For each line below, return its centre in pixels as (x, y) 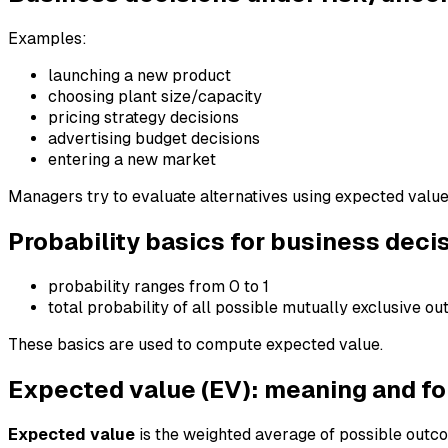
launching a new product (139, 76)
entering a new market (132, 160)
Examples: (47, 39)
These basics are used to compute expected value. (195, 344)
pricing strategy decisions (143, 118)
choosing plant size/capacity (155, 97)
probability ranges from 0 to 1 (158, 286)
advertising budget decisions (154, 139)
